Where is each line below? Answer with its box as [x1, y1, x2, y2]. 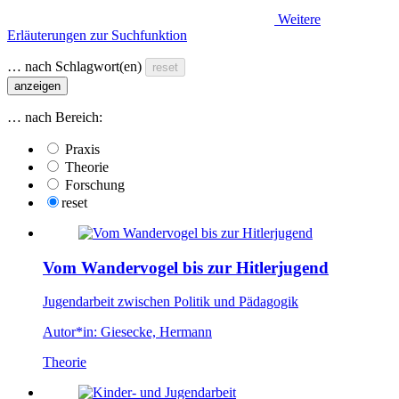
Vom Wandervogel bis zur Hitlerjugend [43, 257, 329, 277]
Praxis [65, 141, 100, 157]
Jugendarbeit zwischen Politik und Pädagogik [43, 294, 298, 310]
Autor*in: [43, 324, 97, 340]
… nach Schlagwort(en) [7, 58, 142, 74]
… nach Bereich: [7, 109, 102, 125]
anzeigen [14, 78, 61, 93]
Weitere [274, 11, 321, 27]
